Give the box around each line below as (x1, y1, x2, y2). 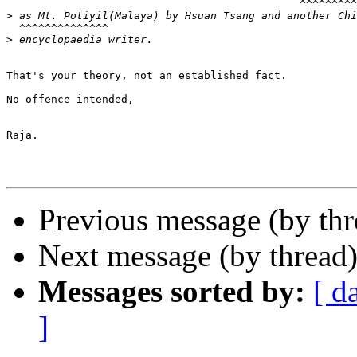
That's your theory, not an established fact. (6, 69, 287, 82)
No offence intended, (6, 93, 134, 106)
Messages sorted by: (38, 274, 305, 309)
